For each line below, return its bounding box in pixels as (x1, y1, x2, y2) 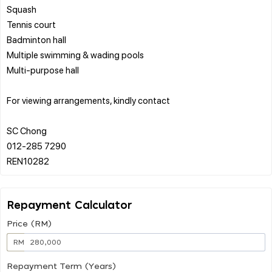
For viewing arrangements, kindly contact (7, 93, 170, 106)
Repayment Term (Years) (7, 262, 116, 271)
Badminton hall (7, 33, 66, 46)
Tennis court (7, 18, 56, 30)
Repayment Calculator (7, 200, 132, 211)
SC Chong (7, 124, 47, 137)
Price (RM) (7, 219, 52, 228)
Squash (7, 2, 36, 15)
